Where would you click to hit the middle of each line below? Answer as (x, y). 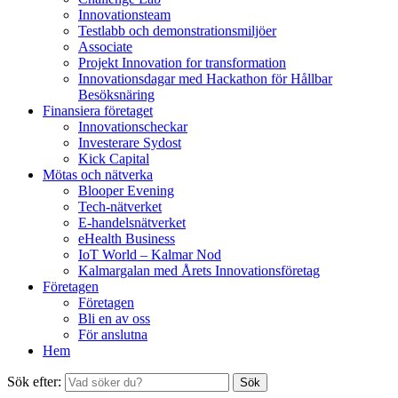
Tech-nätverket (120, 207)
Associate (105, 47)
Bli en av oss (114, 319)
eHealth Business (127, 239)
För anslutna (113, 335)
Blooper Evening (126, 191)
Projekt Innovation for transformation (182, 63)
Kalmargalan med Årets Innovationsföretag (199, 271)
